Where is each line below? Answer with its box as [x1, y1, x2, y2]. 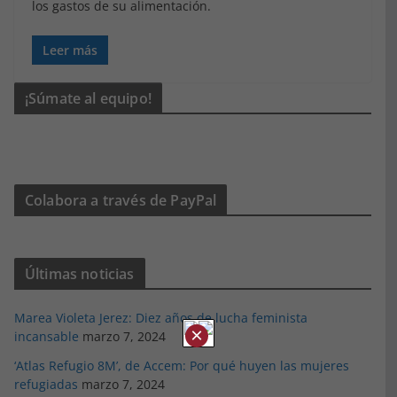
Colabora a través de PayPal [25, 191, 217, 211]
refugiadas [14, 376, 78, 393]
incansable [14, 328, 79, 346]
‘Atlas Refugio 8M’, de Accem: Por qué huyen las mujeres [14, 357, 349, 375]
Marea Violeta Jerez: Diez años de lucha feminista [14, 309, 307, 327]
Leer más [43, 42, 97, 59]
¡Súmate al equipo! [25, 89, 152, 109]
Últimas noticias [25, 264, 135, 284]
